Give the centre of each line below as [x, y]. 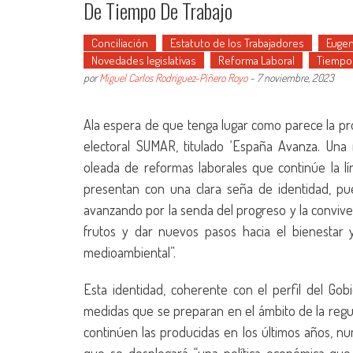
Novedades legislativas [144, 60]
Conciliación [120, 43]
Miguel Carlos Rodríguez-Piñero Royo [173, 78]
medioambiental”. [130, 252]
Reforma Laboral [256, 60]
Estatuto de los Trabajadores [237, 43]
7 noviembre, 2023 [295, 78]
